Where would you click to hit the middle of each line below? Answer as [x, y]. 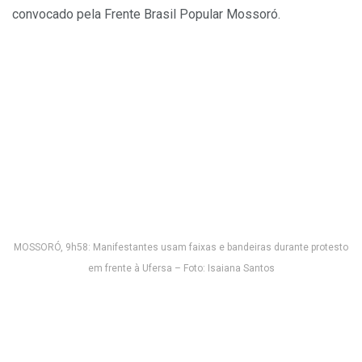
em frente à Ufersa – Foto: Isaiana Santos [181, 269]
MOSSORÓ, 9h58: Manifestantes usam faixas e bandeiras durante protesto [181, 248]
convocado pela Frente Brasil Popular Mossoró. [146, 14]
